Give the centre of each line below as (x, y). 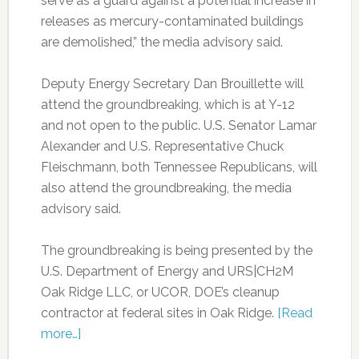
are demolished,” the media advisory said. (161, 42)
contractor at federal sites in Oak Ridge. (159, 313)
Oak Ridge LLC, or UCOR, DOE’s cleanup (160, 292)
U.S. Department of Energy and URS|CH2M (167, 271)
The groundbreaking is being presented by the (176, 250)
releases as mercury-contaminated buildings (172, 21)
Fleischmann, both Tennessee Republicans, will (179, 167)
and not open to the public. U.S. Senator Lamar (178, 125)
